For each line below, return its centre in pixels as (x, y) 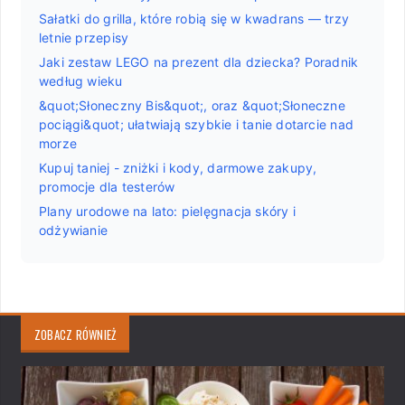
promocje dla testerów (107, 186)
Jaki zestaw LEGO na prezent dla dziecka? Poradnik (199, 61)
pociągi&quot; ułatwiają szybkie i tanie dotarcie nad (196, 124)
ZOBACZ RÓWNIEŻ (75, 334)
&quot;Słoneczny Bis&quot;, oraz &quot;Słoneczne (192, 105)
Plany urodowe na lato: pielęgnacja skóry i (167, 211)
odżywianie (74, 230)
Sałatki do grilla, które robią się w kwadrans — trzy (194, 18)
